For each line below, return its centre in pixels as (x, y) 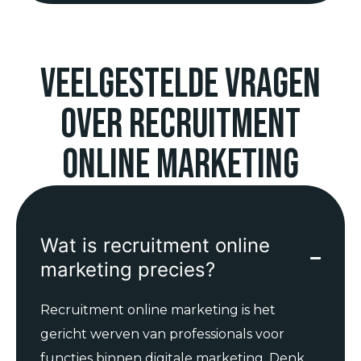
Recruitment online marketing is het (158, 310)
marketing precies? (128, 270)
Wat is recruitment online (155, 246)
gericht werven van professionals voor (162, 334)
